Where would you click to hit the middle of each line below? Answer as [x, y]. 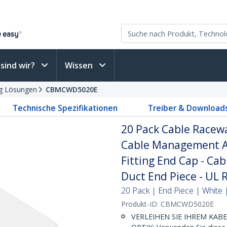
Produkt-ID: [141, 204]
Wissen [80, 65]
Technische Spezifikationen [65, 108]
